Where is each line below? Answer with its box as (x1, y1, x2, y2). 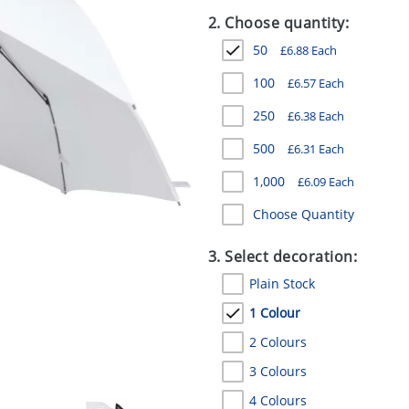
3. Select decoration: (207, 246, 358, 267)
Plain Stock (248, 275, 315, 292)
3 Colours (248, 362, 307, 380)
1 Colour (248, 304, 300, 321)
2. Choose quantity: (207, 13, 350, 33)
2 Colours (248, 333, 307, 351)
